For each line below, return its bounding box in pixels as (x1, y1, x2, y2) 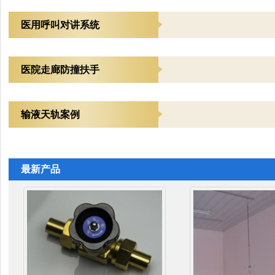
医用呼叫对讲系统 (20, 20, 99, 30)
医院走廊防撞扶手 (20, 64, 99, 75)
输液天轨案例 (20, 109, 80, 120)
